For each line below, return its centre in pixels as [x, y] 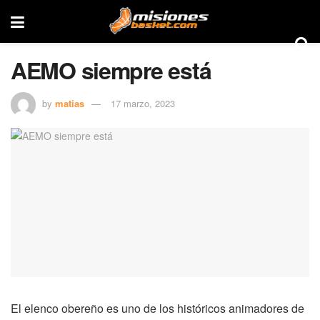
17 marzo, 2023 [143, 103]
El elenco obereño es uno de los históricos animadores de [157, 308]
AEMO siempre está [111, 70]
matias [70, 103]
